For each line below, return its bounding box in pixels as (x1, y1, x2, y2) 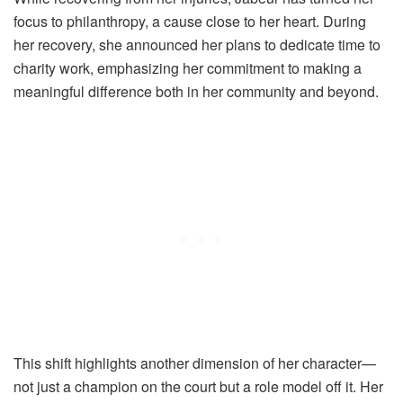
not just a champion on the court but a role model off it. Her (13, 375, 383, 397)
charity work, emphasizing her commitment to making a (13, 57, 362, 78)
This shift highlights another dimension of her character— (13, 352, 376, 373)
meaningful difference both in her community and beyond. (13, 80, 379, 102)
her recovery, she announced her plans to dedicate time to (13, 33, 381, 55)
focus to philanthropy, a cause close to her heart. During (13, 10, 366, 31)
